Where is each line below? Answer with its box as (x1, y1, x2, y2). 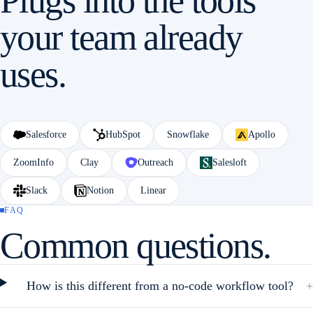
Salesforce (26, 129, 66, 140)
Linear (140, 184, 166, 196)
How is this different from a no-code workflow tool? (26, 278, 293, 293)
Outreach (138, 156, 173, 168)
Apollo (248, 129, 275, 140)
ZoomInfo (13, 156, 54, 168)
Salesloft (212, 156, 247, 168)
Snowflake (167, 129, 209, 140)
